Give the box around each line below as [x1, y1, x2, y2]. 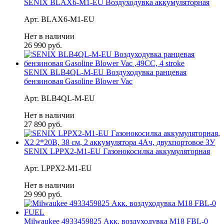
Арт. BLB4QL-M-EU [24, 93, 95, 102]
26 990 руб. [24, 40, 62, 49]
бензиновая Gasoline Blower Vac [24, 76, 132, 85]
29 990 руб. [24, 189, 62, 198]
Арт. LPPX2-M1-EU [24, 163, 92, 172]
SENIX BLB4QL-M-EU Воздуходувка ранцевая [24, 67, 186, 76]
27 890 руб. [24, 119, 62, 128]
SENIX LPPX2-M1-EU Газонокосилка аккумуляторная [24, 146, 210, 155]
